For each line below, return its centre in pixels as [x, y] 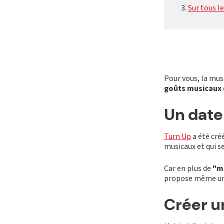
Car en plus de [188, 168]
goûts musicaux [193, 88]
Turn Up [177, 136]
